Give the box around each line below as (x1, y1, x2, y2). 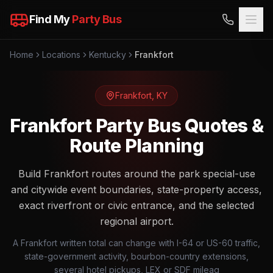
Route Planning (69, 135, 204, 157)
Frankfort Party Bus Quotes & (10, 115, 263, 136)
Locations (42, 49, 80, 60)
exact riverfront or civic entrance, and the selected (19, 199, 254, 211)
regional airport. (99, 215, 174, 227)
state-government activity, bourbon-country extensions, (24, 251, 249, 261)
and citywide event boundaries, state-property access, (11, 183, 262, 196)
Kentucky (89, 49, 126, 60)
